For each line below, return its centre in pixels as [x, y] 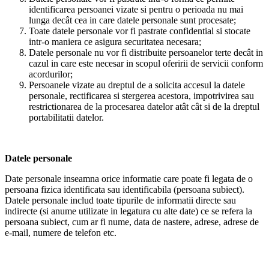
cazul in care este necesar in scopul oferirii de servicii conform [146, 63]
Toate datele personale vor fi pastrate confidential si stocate [140, 31]
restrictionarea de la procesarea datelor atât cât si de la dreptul [144, 106]
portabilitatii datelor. [66, 117]
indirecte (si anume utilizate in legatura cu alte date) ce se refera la [128, 211]
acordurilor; [51, 74]
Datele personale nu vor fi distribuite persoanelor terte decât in [146, 52]
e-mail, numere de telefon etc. [61, 232]
